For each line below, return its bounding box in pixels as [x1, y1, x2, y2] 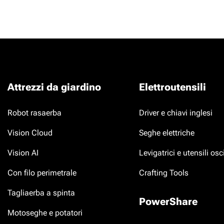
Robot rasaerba [7, 108, 61, 117]
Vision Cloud [7, 128, 52, 137]
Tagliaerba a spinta [7, 188, 75, 197]
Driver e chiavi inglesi [138, 108, 212, 117]
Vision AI [7, 148, 38, 157]
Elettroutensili [138, 81, 206, 93]
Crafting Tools [138, 168, 188, 177]
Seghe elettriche [138, 128, 194, 137]
